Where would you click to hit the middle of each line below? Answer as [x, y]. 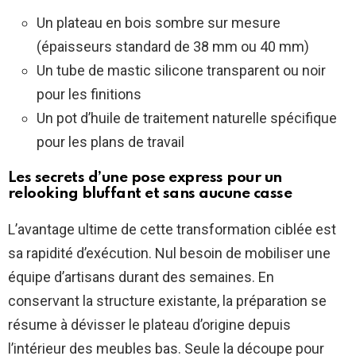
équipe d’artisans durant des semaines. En [141, 277]
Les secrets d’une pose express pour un [145, 178]
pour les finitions [89, 95]
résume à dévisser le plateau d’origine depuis [149, 325]
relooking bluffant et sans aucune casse [150, 194]
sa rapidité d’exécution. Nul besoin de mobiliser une [169, 253]
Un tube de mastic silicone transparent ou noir [181, 71]
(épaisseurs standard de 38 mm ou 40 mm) [173, 47]
